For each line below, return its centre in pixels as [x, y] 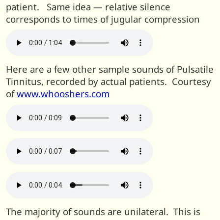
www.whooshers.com [63, 94]
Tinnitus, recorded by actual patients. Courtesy [109, 82]
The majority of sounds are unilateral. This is [103, 211]
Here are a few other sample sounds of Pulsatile [110, 69]
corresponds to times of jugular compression [103, 19]
